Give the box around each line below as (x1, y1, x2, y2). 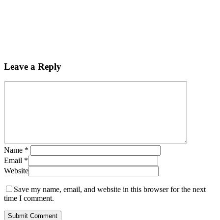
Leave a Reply (4, 61, 61, 72)
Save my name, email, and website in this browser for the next (14, 185, 206, 193)
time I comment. (4, 193, 54, 202)
